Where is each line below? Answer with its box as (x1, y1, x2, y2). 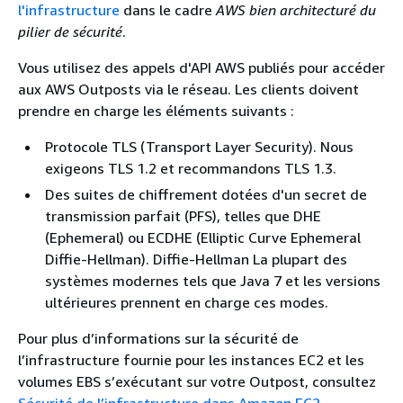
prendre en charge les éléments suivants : (18, 102, 294, 120)
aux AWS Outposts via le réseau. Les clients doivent (18, 80, 359, 98)
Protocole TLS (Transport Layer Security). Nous (45, 138, 354, 156)
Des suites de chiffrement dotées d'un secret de (45, 185, 367, 203)
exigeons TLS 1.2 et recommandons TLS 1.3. (45, 159, 336, 177)
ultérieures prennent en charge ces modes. (45, 293, 328, 311)
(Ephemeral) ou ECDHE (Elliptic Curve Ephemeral (45, 228, 361, 246)
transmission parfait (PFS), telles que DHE (45, 207, 321, 225)
